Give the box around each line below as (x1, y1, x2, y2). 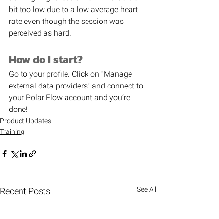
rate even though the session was (9, 17, 126, 26)
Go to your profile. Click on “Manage (9, 69, 134, 79)
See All (137, 185, 156, 193)
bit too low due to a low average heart (9, 5, 140, 14)
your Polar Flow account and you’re (9, 93, 132, 102)
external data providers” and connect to (9, 81, 145, 90)
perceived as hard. (9, 28, 71, 38)
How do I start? (9, 51, 83, 67)
